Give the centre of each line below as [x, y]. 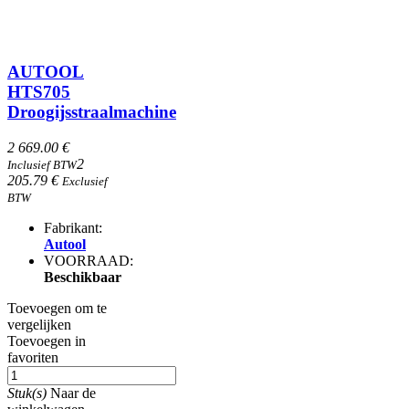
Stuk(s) [27, 393]
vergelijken [39, 324]
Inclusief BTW [42, 164]
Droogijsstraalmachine [92, 112]
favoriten [33, 357]
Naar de [73, 393]
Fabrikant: [73, 227]
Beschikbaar [83, 277]
